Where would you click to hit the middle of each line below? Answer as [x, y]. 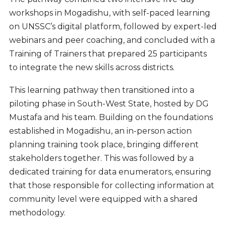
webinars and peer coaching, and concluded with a [112, 40]
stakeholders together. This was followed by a [101, 158]
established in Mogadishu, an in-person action [100, 131]
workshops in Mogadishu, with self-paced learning [109, 13]
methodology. [38, 212]
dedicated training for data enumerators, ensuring [110, 172]
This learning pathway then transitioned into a [101, 90]
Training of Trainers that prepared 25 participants [108, 54]
